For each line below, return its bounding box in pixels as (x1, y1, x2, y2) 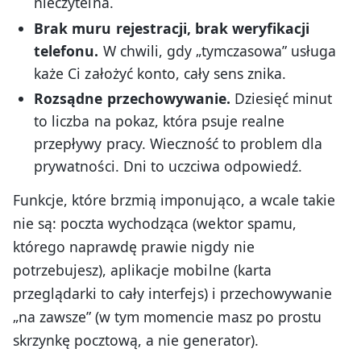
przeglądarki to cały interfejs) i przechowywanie (13, 284, 332, 304)
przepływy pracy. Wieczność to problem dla (34, 134, 323, 154)
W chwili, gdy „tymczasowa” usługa (98, 40, 337, 60)
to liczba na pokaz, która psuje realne (34, 111, 285, 131)
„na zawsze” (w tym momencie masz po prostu (13, 307, 322, 327)
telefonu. (34, 40, 99, 60)
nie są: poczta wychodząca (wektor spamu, (13, 214, 297, 234)
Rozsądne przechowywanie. (34, 89, 230, 109)
